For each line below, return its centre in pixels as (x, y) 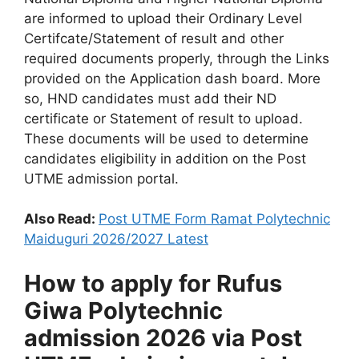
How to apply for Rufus (153, 283)
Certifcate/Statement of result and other (154, 38)
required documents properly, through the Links (177, 58)
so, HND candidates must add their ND (150, 98)
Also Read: (61, 219)
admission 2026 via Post (163, 337)
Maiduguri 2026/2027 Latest (116, 239)
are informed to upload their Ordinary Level (163, 18)
